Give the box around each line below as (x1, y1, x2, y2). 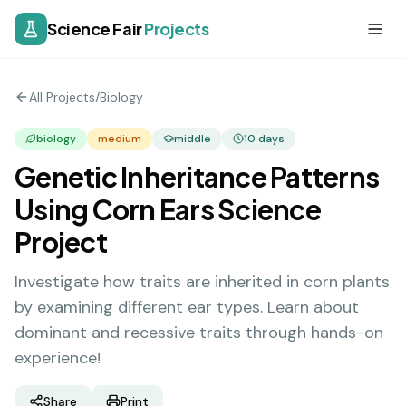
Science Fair (47, 18, 145, 39)
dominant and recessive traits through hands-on (14, 322, 383, 343)
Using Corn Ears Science (14, 192, 321, 227)
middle (174, 131, 211, 146)
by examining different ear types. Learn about (14, 296, 359, 318)
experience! (14, 347, 101, 369)
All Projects (29, 89, 95, 105)
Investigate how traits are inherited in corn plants (14, 271, 390, 293)
